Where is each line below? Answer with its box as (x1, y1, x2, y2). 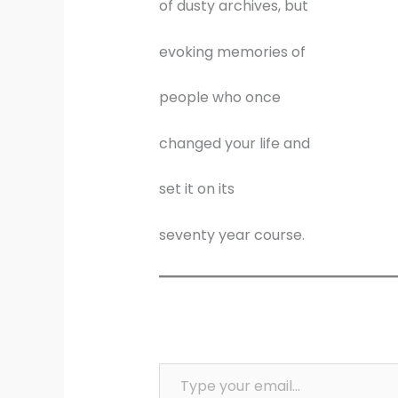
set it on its (158, 179, 235, 200)
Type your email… (157, 351, 204, 372)
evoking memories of (158, 41, 306, 62)
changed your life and (158, 132, 310, 154)
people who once (158, 87, 281, 108)
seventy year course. (158, 224, 305, 245)
